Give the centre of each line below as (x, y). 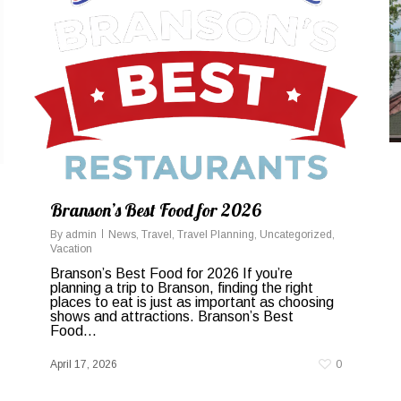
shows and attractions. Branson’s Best (172, 316)
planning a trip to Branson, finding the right (182, 287)
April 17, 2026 (84, 364)
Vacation (71, 248)
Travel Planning (216, 234)
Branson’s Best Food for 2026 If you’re (171, 273)
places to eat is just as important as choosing (192, 302)
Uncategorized (296, 234)
